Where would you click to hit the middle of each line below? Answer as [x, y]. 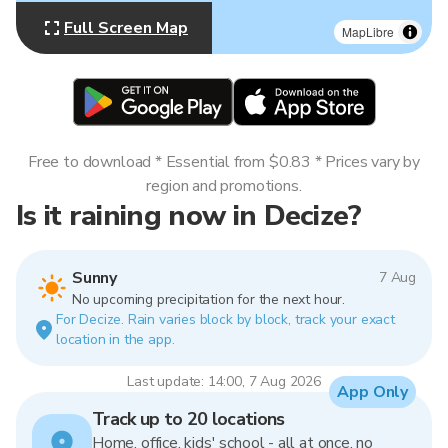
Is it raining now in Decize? [189, 215]
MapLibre [368, 31]
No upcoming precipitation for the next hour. [208, 299]
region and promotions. [224, 186]
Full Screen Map [126, 28]
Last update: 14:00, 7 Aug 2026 [224, 381]
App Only [372, 392]
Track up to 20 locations [188, 419]
